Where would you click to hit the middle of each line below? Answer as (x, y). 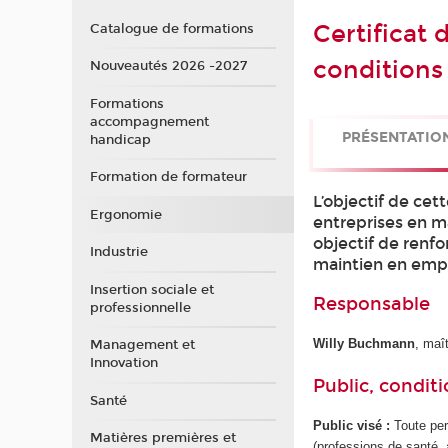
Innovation (123, 363)
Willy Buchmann (364, 343)
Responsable (372, 304)
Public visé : (352, 425)
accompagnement (149, 121)
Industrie (118, 252)
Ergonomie (125, 214)
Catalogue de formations (171, 28)
